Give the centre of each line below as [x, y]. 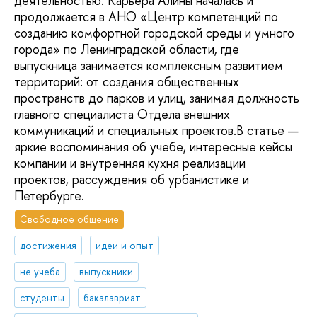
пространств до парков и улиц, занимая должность [157, 98]
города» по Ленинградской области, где [127, 49]
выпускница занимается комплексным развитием [149, 65]
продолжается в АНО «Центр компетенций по [146, 16]
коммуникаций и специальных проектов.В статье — [156, 130]
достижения [48, 245]
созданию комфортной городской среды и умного [154, 33]
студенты [42, 297]
